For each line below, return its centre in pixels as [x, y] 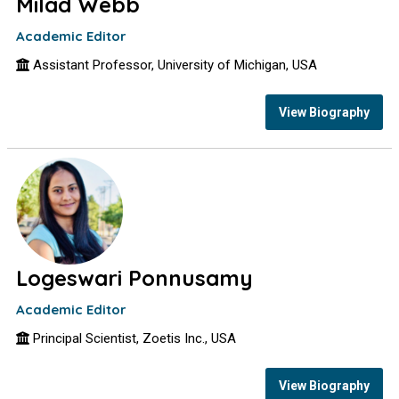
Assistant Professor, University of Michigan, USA [174, 65]
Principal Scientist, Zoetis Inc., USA [133, 338]
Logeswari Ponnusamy [135, 278]
